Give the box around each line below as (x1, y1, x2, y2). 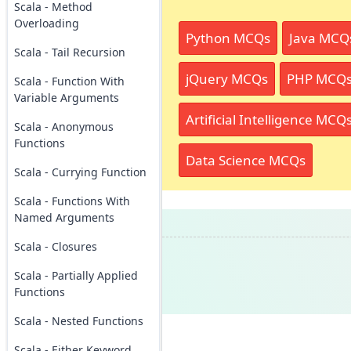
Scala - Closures (13, 239, 97, 254)
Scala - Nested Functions (13, 313, 143, 328)
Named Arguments (13, 210, 114, 225)
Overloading (13, 16, 79, 31)
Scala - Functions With (13, 194, 130, 208)
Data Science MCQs (185, 150, 306, 169)
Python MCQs (185, 28, 270, 47)
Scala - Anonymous (13, 119, 114, 134)
